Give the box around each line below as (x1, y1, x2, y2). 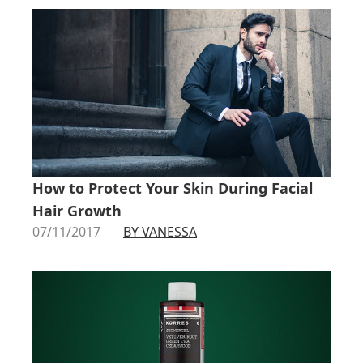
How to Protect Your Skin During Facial (32, 177, 313, 198)
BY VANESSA (123, 222, 197, 241)
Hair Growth (32, 200, 122, 220)
